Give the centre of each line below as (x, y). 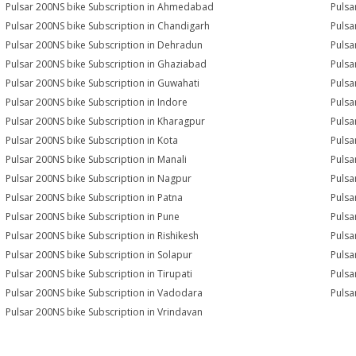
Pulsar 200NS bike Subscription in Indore (97, 102)
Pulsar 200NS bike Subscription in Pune (93, 216)
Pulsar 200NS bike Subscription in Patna (95, 197)
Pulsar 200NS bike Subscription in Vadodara (104, 292)
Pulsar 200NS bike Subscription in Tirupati (99, 273)
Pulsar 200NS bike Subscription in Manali (97, 159)
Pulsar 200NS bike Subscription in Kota (92, 140)
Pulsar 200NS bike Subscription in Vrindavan (104, 311)
